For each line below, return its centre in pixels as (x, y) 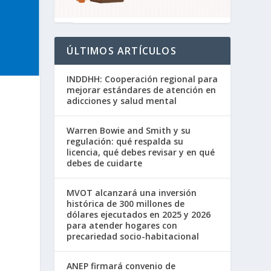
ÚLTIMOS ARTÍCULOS (122, 51)
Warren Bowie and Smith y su (129, 131)
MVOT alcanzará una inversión (132, 193)
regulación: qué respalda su (125, 142)
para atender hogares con (122, 226)
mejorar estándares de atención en (142, 90)
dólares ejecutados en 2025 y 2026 (139, 215)
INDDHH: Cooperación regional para (142, 79)
